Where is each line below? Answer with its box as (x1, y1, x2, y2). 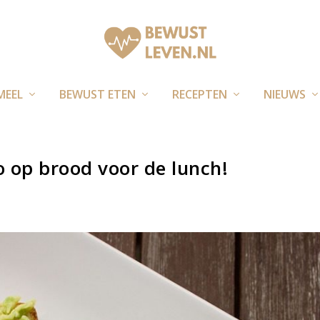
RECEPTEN (171, 86, 227, 102)
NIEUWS (263, 86, 306, 102)
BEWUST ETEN (59, 86, 136, 102)
